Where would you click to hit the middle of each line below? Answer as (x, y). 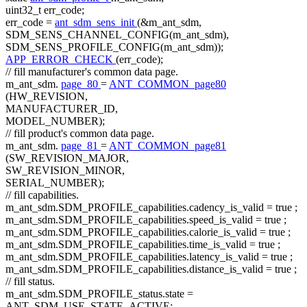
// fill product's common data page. (80, 134)
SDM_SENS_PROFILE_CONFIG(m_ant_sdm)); (114, 47)
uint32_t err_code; (45, 10)
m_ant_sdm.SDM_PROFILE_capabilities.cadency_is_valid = (140, 208)
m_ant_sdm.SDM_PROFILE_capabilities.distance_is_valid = (140, 269)
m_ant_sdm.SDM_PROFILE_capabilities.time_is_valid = (132, 245)
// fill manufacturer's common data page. (92, 72)
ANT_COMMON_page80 (168, 84)
